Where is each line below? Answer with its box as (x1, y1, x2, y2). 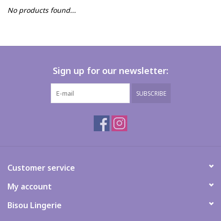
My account (7, 181, 52, 192)
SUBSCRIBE (136, 89, 166, 98)
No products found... (7, 5, 76, 15)
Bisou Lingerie (7, 199, 62, 211)
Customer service (7, 162, 75, 173)
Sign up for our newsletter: (53, 64, 168, 76)
